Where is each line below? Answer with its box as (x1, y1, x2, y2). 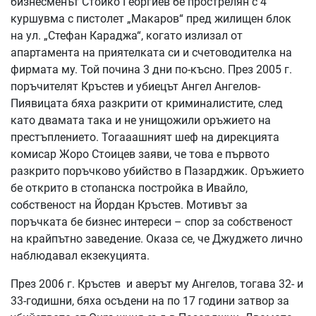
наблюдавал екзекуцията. (11, 248, 150, 262)
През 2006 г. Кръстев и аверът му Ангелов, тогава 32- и (11, 276, 303, 291)
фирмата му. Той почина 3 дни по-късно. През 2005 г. (11, 62, 292, 76)
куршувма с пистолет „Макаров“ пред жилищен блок (11, 11, 291, 25)
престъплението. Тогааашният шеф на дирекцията (11, 130, 279, 144)
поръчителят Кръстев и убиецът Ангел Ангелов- (11, 79, 260, 93)
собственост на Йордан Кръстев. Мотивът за (11, 197, 248, 212)
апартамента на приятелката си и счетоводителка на (11, 45, 292, 59)
